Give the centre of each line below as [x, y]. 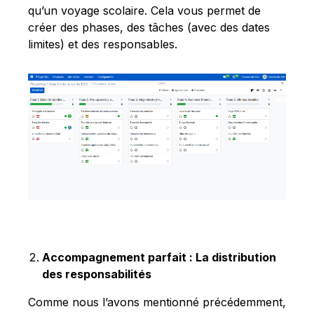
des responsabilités [97, 274]
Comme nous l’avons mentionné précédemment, [157, 302]
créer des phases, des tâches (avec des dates [149, 27]
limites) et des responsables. [103, 44]
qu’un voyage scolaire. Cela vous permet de [144, 10]
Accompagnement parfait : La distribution [159, 257]
